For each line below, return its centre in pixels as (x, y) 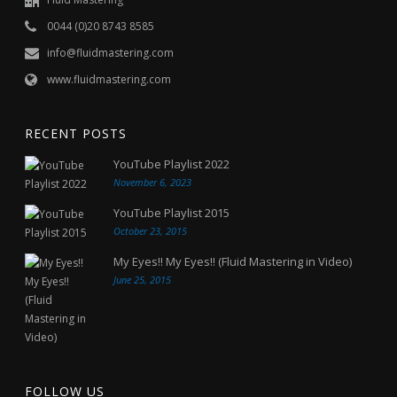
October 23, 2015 (151, 231)
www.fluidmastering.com (109, 80)
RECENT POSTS (76, 134)
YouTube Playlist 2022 (172, 164)
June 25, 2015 (143, 280)
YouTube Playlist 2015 (172, 213)
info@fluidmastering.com (111, 53)
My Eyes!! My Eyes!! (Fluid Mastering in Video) (233, 262)
